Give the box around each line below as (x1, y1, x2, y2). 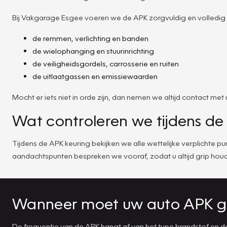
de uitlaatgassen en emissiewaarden (32, 71, 158, 81)
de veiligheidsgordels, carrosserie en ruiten (32, 58, 179, 68)
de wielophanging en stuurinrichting (32, 46, 154, 55)
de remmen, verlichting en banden (32, 33, 148, 43)
